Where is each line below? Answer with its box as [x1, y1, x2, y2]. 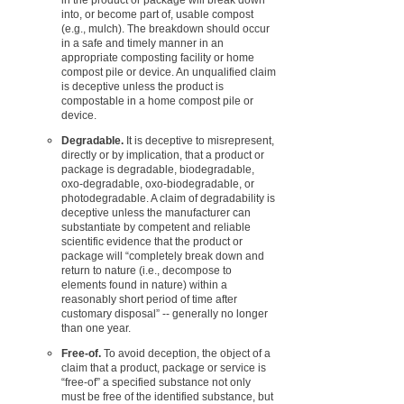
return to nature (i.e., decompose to [61, 263, 232, 277]
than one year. [61, 321, 133, 335]
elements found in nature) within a [61, 278, 227, 291]
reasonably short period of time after [61, 292, 237, 306]
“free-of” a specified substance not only [61, 375, 251, 389]
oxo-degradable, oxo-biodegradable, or [61, 177, 254, 190]
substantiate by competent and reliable [61, 220, 251, 234]
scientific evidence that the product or [61, 234, 243, 248]
